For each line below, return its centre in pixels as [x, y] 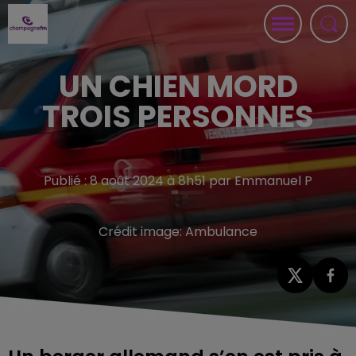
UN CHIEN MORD [178, 86]
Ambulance [221, 232]
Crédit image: [142, 232]
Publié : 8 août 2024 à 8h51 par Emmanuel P [178, 181]
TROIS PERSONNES [178, 116]
